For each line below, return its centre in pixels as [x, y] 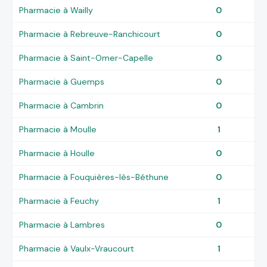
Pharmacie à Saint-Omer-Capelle [86, 58]
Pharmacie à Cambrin [62, 105]
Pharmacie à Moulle [58, 129]
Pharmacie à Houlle [57, 153]
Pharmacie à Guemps [62, 81]
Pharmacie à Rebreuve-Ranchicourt [90, 34]
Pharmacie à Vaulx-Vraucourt [77, 248]
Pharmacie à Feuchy [59, 201]
